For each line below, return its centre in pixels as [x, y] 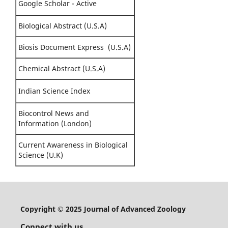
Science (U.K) [40, 155]
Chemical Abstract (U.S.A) [61, 68]
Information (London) [54, 123]
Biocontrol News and [54, 113]
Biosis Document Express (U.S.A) [74, 47]
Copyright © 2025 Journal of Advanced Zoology [103, 209]
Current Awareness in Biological [73, 145]
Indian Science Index [54, 91]
